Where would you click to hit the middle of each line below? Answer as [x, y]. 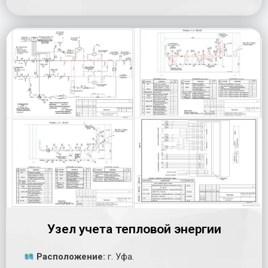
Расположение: [70, 257]
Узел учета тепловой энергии [134, 229]
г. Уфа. [120, 257]
